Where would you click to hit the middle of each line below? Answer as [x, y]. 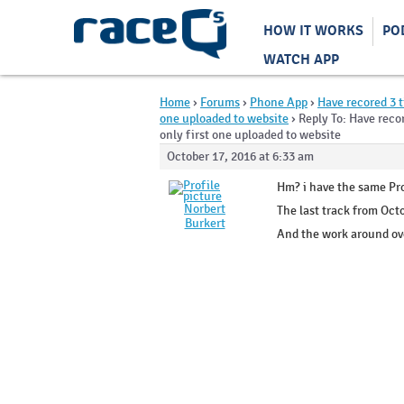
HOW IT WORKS [313, 31]
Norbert [205, 208]
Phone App [279, 102]
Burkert [205, 223]
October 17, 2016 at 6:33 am [240, 156]
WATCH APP [301, 60]
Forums [220, 102]
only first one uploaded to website [250, 134]
